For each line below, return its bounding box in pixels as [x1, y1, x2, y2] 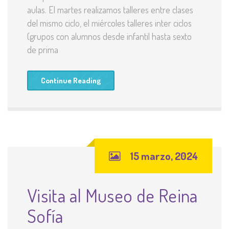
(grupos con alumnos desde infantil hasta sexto [27, 31, 192, 42]
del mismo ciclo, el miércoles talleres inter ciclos [27, 17, 192, 29]
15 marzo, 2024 [130, 149, 198, 163]
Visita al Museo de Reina [27, 184, 198, 208]
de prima [27, 44, 58, 56]
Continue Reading [41, 76, 101, 86]
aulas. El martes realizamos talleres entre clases [27, 4, 193, 16]
